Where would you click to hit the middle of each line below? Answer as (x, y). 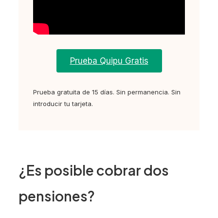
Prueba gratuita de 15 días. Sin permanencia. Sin (107, 92)
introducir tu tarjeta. (63, 103)
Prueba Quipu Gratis (109, 61)
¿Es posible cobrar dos (94, 170)
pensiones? (57, 196)
